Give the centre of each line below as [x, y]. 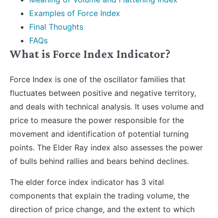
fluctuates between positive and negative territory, [103, 93]
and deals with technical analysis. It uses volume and [107, 107]
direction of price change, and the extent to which [102, 209]
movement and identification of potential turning [99, 134]
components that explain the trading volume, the [100, 195]
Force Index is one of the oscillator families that [98, 80]
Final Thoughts [56, 27]
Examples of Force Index [75, 13]
